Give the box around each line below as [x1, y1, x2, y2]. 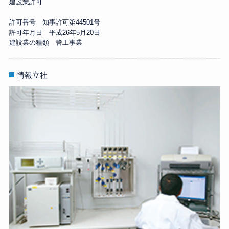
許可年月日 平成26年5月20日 [9, 29, 100, 37]
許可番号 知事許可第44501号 [9, 18, 100, 27]
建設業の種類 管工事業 [9, 39, 82, 47]
